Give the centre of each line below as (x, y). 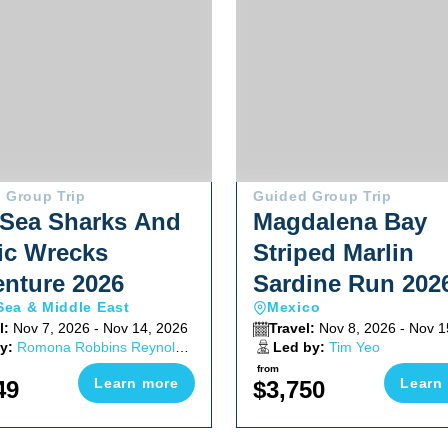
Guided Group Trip (322, 196)
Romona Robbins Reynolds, (105, 346)
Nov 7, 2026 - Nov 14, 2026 (100, 328)
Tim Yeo (354, 346)
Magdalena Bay (340, 221)
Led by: (299, 346)
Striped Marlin (333, 252)
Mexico (294, 307)
